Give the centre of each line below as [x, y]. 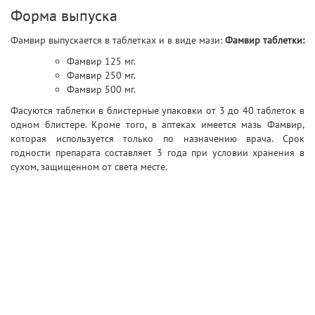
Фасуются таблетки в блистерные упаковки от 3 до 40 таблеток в [157, 110]
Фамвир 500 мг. [101, 89]
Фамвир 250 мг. [101, 75]
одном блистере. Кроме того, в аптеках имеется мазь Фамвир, [157, 124]
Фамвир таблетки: [265, 40]
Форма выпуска [64, 15]
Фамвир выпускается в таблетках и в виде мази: [118, 40]
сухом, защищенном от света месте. [89, 167]
